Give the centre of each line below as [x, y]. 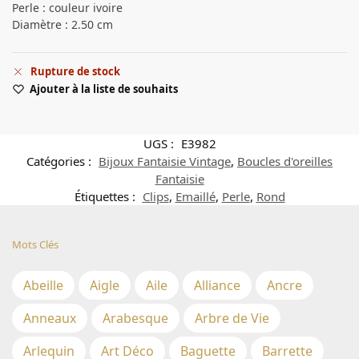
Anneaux [50, 318]
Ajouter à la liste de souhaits [104, 89]
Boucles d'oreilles [285, 161]
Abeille [43, 285]
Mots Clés [35, 245]
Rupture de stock [75, 72]
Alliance [217, 285]
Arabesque [135, 318]
